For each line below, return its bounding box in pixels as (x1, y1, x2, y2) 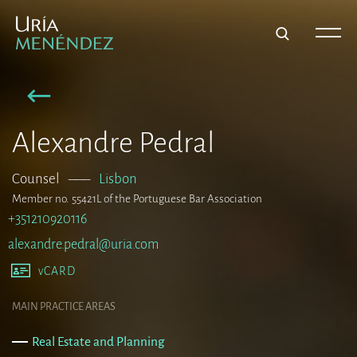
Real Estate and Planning (32, 334, 164, 348)
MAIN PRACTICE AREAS (12, 300, 116, 312)
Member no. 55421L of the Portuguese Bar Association (12, 193, 262, 206)
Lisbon (99, 171, 137, 187)
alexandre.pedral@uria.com (8, 237, 159, 253)
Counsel (12, 171, 60, 187)
